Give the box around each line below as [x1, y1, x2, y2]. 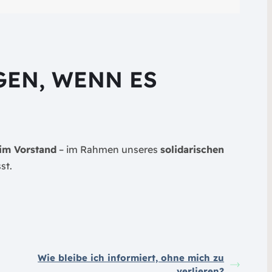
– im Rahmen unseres [56, 143, 160, 155]
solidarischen [160, 143, 224, 155]
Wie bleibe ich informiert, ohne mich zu [38, 251, 225, 263]
